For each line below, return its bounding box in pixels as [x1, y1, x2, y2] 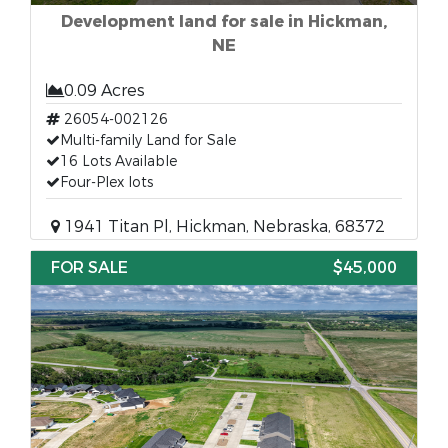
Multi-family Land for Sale [60, 131, 236, 150]
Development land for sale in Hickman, [61, 11, 387, 32]
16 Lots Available [60, 152, 177, 171]
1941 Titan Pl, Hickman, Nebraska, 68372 [60, 216, 385, 237]
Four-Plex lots [60, 173, 153, 192]
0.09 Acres [64, 80, 145, 101]
